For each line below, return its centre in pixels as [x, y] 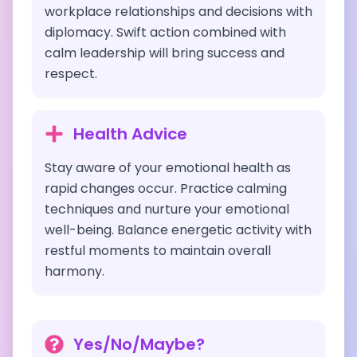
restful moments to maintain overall [158, 251]
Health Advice [130, 134]
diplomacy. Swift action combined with [165, 32]
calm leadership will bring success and [165, 53]
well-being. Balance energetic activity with [178, 230]
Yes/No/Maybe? [139, 344]
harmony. [75, 271]
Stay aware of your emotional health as [168, 168]
